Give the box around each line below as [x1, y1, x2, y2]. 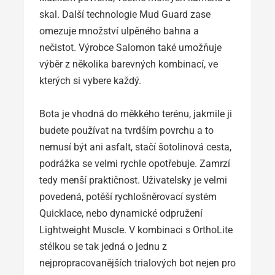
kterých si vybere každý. [39, 75, 141, 87]
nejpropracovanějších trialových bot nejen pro [39, 257, 236, 269]
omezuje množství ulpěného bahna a [39, 25, 199, 37]
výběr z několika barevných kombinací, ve [39, 58, 218, 71]
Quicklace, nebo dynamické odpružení [39, 207, 203, 220]
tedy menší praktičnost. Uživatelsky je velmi [39, 174, 227, 187]
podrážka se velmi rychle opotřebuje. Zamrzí [39, 158, 230, 170]
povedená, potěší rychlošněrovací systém [39, 191, 217, 203]
